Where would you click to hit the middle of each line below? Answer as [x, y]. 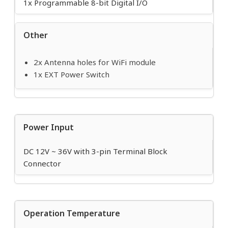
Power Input [49, 127]
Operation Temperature [72, 213]
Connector [42, 164]
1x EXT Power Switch [72, 75]
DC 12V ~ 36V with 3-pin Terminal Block [95, 151]
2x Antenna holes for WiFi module [95, 62]
